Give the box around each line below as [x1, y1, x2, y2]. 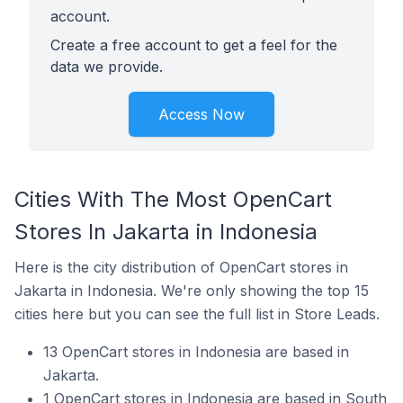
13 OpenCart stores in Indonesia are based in [43, 343, 349, 361]
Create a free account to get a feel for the [50, 36, 337, 54]
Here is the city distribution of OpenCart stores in [14, 258, 348, 276]
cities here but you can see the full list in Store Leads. [14, 305, 380, 323]
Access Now [158, 105, 245, 123]
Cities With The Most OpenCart [14, 186, 332, 212]
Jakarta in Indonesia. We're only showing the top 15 [14, 282, 369, 300]
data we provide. [50, 58, 163, 76]
